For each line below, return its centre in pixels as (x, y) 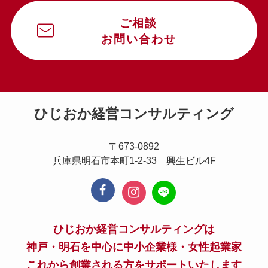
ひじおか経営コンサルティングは (134, 229)
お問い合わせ (138, 39)
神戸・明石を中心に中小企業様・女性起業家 (134, 247)
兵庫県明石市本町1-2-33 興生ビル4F (134, 160)
